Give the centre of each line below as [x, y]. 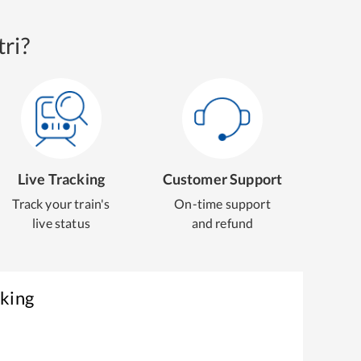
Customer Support [222, 179]
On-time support [222, 203]
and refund [222, 223]
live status [61, 223]
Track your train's [61, 203]
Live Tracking [61, 179]
